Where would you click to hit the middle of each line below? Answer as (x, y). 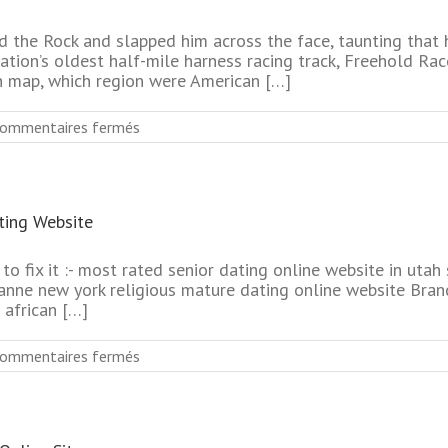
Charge (162, 166)
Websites (169, 37)
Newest (165, 415)
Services (166, 266)
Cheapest (170, 186)
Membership (179, 395)
